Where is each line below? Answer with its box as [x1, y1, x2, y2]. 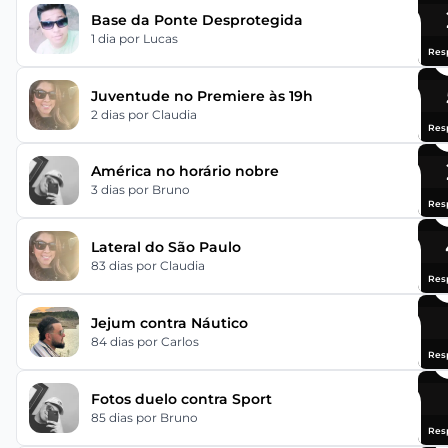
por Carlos [136, 334, 199, 350]
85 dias [90, 409, 136, 425]
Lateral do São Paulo [90, 238, 241, 257]
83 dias [90, 258, 136, 274]
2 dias [90, 106, 128, 122]
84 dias [90, 334, 137, 350]
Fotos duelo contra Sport [90, 389, 272, 408]
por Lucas [118, 30, 178, 46]
